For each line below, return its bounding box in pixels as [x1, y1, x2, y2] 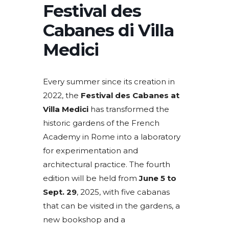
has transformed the [88, 104, 169, 114]
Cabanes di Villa [43, 19, 174, 40]
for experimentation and [43, 145, 138, 155]
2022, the [43, 90, 81, 100]
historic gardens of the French [43, 118, 159, 128]
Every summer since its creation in [43, 76, 175, 86]
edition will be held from [43, 173, 139, 183]
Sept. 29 [43, 187, 77, 197]
